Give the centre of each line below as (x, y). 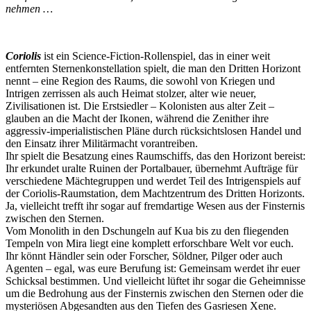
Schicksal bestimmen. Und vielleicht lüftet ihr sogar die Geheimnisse (155, 280)
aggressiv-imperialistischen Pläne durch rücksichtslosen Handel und (153, 131)
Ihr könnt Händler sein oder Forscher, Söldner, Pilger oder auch (144, 255)
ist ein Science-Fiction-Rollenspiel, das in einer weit (155, 56)
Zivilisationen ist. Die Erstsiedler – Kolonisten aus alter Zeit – (140, 106)
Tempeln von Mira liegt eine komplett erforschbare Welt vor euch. (150, 243)
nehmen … (29, 8)
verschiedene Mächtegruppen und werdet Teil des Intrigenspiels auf (153, 180)
